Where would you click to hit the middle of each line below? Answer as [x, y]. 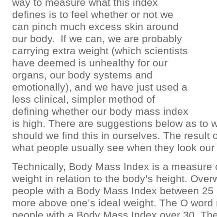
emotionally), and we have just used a [100, 87]
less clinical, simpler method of [84, 99]
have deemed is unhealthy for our [90, 63]
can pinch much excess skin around [95, 26]
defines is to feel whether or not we [93, 14]
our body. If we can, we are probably [97, 39]
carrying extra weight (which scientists [100, 51]
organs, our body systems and [82, 75]
